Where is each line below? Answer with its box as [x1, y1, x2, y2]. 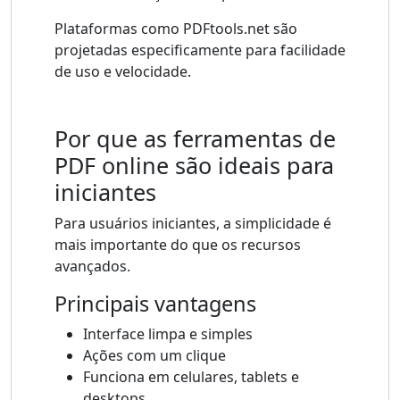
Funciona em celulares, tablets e [83, 367, 299, 387]
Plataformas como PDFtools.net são [54, 19, 297, 39]
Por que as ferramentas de [54, 123, 336, 154]
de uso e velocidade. [54, 62, 191, 82]
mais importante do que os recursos [54, 235, 301, 255]
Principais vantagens [54, 289, 256, 319]
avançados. [54, 256, 130, 277]
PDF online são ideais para [54, 150, 334, 181]
